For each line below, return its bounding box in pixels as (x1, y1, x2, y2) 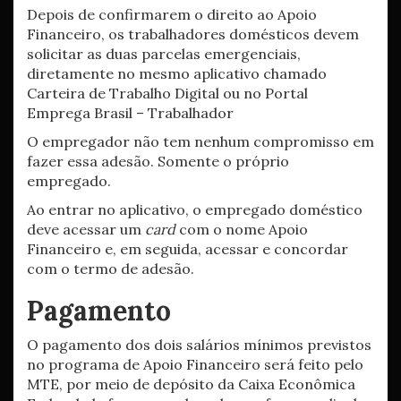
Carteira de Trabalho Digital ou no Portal (27, 84, 308, 102)
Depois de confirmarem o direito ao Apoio (27, 5, 317, 23)
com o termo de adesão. (27, 260, 194, 277)
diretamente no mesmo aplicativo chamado (27, 64, 327, 82)
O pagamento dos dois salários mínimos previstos (27, 336, 371, 354)
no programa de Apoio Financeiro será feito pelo (27, 355, 363, 373)
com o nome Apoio (175, 220, 308, 238)
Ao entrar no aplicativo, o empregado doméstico (27, 200, 363, 218)
